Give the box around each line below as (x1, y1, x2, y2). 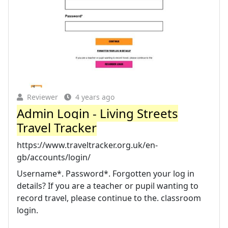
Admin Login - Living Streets (17, 104, 178, 122)
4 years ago (75, 92, 115, 102)
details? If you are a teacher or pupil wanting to (17, 180, 198, 191)
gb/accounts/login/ (17, 151, 91, 163)
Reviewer (27, 92, 58, 102)
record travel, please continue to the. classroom (17, 192, 201, 204)
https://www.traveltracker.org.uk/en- (17, 139, 158, 151)
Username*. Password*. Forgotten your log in (17, 167, 194, 179)
